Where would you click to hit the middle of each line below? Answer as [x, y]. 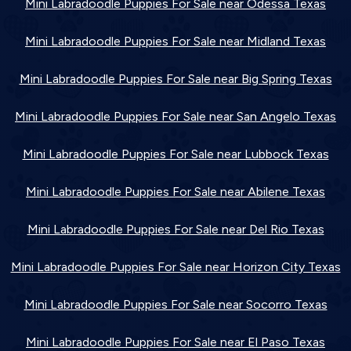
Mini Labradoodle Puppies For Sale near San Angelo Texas [175, 116]
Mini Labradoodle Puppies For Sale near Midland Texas [175, 41]
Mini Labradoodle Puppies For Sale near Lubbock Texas [175, 154]
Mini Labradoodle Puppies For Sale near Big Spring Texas [175, 78]
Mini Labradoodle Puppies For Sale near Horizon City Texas [175, 266]
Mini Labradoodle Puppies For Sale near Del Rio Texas [175, 229]
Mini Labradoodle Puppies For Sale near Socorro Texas [175, 304]
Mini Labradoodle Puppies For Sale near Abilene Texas [175, 191]
